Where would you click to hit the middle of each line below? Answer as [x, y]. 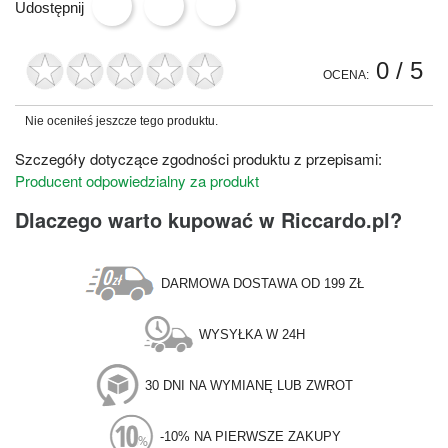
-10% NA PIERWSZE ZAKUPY [250, 436]
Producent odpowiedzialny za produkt [137, 180]
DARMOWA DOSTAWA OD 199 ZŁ [262, 283]
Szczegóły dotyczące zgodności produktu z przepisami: [198, 158]
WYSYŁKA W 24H [252, 334]
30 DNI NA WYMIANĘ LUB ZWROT [249, 385]
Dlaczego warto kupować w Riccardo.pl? [208, 219]
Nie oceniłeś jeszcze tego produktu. [121, 120]
